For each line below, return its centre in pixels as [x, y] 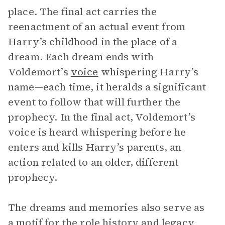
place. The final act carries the [82, 12]
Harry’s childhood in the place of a [93, 42]
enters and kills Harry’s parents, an [95, 147]
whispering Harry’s [148, 72]
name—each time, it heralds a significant [107, 87]
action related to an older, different [93, 162]
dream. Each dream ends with [81, 57]
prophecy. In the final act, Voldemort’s [102, 117]
